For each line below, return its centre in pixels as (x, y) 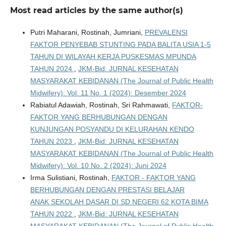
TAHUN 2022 (52, 214)
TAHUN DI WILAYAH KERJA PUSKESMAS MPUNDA (113, 56)
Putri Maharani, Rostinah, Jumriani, (87, 32)
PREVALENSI (166, 32)
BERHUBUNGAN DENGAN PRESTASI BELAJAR (107, 189)
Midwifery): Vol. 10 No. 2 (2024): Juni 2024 (98, 165)
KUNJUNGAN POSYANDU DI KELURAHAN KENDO (112, 129)
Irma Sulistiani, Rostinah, (71, 177)
